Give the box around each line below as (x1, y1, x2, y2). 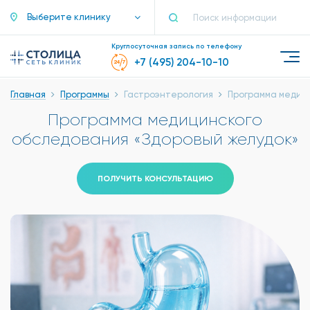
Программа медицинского (48, 110, 262, 129)
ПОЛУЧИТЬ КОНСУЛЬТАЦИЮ (97, 174, 213, 183)
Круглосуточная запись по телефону (111, 42, 241, 51)
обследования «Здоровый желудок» (11, 129, 299, 149)
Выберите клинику (27, 12, 111, 22)
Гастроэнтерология (124, 89, 213, 100)
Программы (60, 89, 109, 100)
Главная (10, 89, 46, 100)
